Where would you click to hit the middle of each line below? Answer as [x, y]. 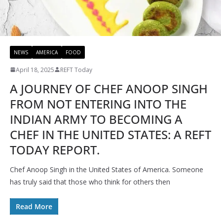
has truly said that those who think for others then [90, 182]
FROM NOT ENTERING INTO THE [98, 104]
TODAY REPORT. [55, 149]
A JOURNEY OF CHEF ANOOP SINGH [109, 88]
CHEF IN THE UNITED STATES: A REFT [110, 134]
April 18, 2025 [35, 70]
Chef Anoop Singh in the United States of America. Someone [107, 169]
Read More [34, 206]
